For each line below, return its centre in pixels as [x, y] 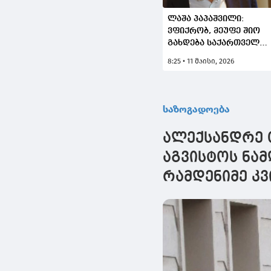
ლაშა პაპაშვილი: [206, 19]
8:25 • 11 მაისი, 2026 [201, 61]
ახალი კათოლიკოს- [212, 55]
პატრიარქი [193, 67]
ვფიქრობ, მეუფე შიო [214, 31]
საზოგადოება [197, 109]
